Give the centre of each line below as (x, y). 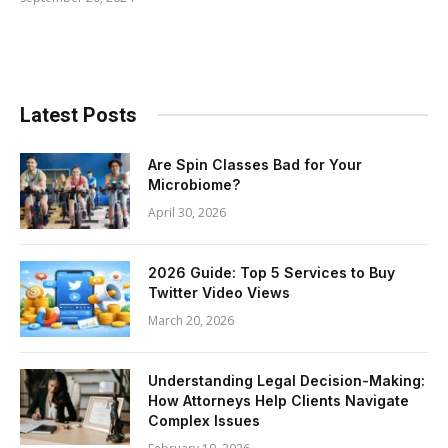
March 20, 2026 (191, 320)
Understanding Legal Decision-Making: (286, 380)
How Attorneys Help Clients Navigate (278, 400)
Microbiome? (194, 184)
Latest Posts (78, 114)
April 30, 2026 (187, 212)
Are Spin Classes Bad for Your (255, 164)
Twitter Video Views (219, 292)
